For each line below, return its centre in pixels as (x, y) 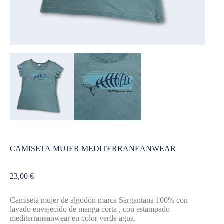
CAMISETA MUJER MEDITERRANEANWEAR (93, 148)
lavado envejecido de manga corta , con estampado (90, 209)
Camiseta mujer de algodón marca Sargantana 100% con (99, 200)
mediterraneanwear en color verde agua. (73, 218)
